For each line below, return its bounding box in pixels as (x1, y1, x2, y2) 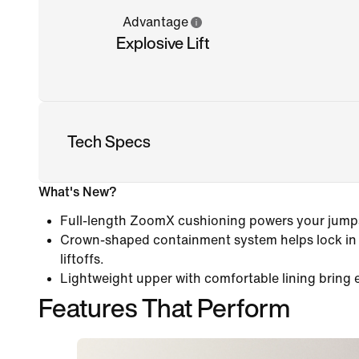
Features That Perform (38, 288, 290, 327)
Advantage (123, 14, 189, 29)
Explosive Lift (115, 30, 210, 54)
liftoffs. (60, 252, 104, 266)
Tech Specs (67, 129, 151, 153)
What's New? (38, 184, 117, 199)
